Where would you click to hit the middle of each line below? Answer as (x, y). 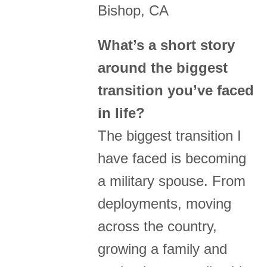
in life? (122, 113)
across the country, (158, 226)
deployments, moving (165, 204)
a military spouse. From (172, 181)
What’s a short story (167, 45)
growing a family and (163, 249)
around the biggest (163, 68)
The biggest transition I (170, 136)
